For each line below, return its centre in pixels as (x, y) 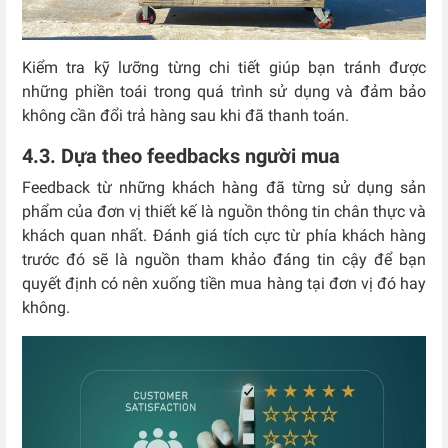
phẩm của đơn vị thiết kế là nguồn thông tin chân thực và (224, 212)
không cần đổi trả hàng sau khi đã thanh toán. (185, 116)
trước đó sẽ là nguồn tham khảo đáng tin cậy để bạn (224, 260)
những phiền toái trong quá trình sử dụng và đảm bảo (224, 92)
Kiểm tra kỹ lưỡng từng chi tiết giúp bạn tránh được (224, 68)
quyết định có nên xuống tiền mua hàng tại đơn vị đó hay (224, 284)
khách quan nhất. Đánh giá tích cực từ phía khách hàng (224, 236)
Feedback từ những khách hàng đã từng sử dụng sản (224, 188)
